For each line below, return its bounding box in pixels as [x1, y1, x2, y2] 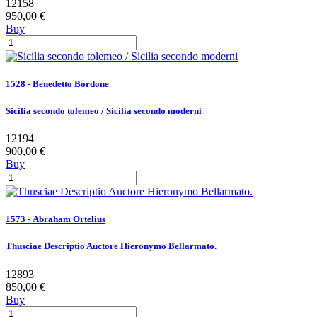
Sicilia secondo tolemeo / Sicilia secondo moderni [6, 105, 202, 116]
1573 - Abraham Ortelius [6, 214, 105, 225]
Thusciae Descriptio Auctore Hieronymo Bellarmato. [6, 241, 217, 252]
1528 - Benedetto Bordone [6, 78, 109, 89]
